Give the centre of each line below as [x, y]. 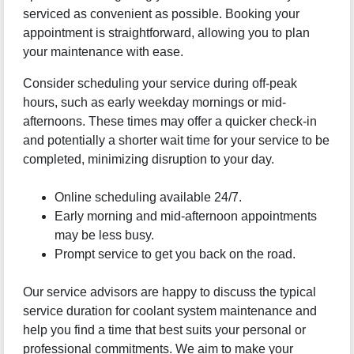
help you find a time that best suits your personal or [164, 330]
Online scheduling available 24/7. [148, 198]
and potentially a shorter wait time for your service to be [176, 141]
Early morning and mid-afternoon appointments [185, 217]
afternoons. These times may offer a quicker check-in [169, 122]
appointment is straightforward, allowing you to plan [166, 33]
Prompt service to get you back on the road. [175, 254]
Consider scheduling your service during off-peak [160, 84]
